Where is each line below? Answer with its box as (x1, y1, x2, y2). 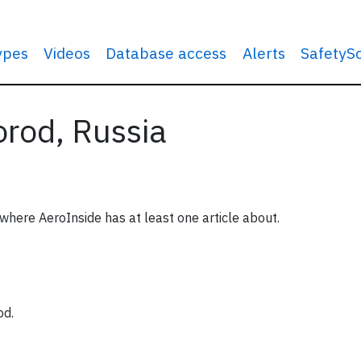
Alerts (242, 43, 285, 63)
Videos (44, 43, 91, 63)
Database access (106, 43, 227, 63)
